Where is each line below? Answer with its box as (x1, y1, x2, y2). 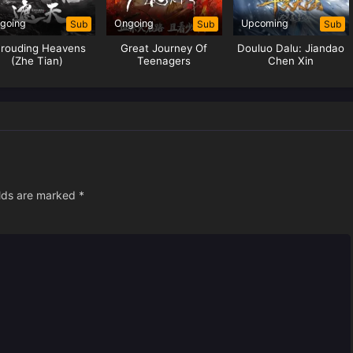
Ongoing (113, 17, 154, 30)
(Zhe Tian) (10, 54, 63, 68)
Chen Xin (268, 54, 314, 68)
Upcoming (240, 17, 288, 30)
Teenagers (137, 54, 191, 68)
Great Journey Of (121, 42, 208, 55)
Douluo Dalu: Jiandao (237, 42, 345, 55)
